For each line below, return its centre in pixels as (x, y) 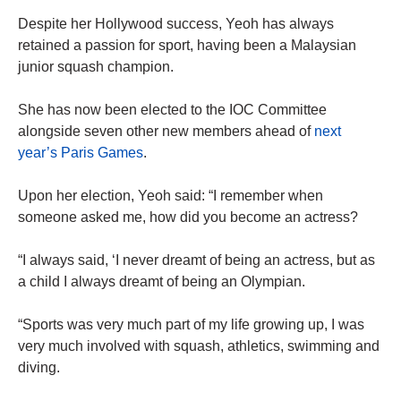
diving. (39, 368)
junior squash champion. (96, 67)
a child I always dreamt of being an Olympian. (162, 282)
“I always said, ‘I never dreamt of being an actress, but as (196, 260)
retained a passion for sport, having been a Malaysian (187, 46)
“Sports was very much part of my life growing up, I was (191, 325)
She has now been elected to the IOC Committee (172, 110)
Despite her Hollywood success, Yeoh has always (176, 24)
